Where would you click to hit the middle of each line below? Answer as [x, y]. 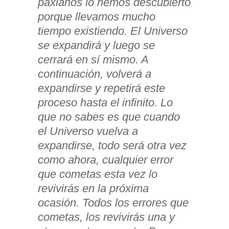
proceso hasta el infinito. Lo [105, 103]
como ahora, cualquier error [106, 160]
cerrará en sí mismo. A [93, 60]
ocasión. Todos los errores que [113, 203]
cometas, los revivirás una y [106, 217]
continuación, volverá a [95, 74]
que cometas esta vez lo [98, 174]
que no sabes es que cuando [109, 117]
